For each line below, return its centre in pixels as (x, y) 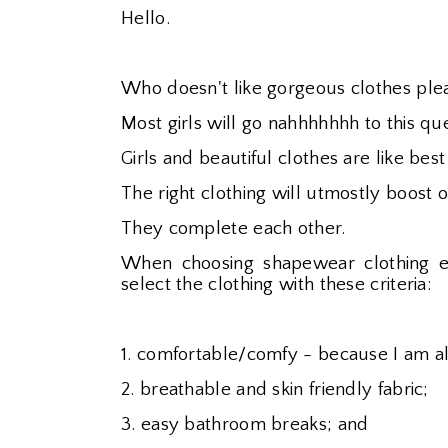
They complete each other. (233, 228)
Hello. (145, 18)
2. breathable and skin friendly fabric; (275, 389)
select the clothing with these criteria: (276, 284)
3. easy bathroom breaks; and (245, 424)
